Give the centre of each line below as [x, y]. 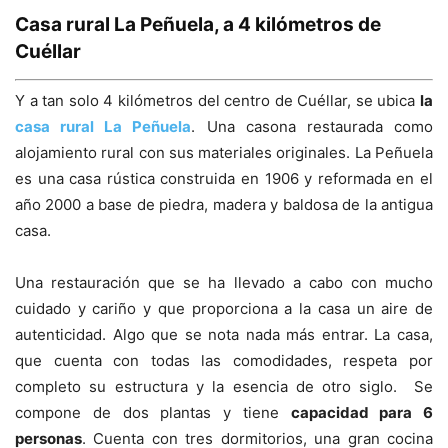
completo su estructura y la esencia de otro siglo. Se [224, 387]
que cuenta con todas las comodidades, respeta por [224, 361]
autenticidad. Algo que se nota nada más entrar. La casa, [224, 335]
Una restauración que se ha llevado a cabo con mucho [224, 283]
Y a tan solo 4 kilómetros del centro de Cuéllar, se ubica [217, 101]
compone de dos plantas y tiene [153, 413]
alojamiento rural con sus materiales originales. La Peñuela [224, 153]
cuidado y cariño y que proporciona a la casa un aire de [224, 309]
